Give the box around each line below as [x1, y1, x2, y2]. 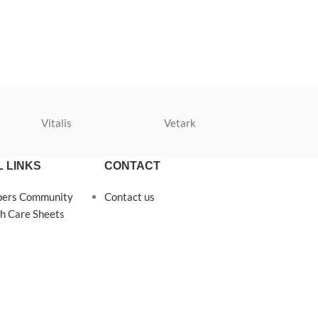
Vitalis [40, 116, 72, 129]
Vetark [164, 116, 197, 129]
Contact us [104, 190, 155, 203]
